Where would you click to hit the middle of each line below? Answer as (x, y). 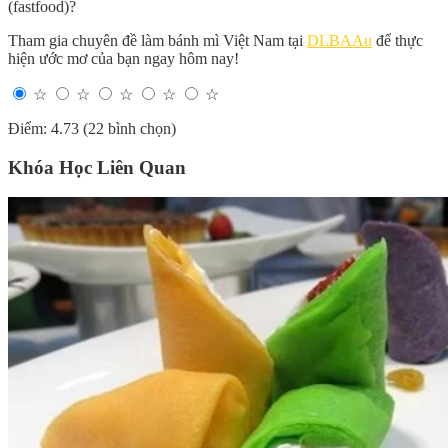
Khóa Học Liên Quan (97, 167)
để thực (397, 40)
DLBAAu (339, 40)
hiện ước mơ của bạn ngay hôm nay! (123, 58)
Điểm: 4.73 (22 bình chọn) (92, 128)
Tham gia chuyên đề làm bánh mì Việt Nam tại (157, 40)
